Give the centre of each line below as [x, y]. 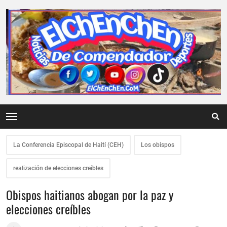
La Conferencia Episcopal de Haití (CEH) [68, 145]
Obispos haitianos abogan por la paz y [90, 195]
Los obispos [158, 145]
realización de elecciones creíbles [58, 168]
